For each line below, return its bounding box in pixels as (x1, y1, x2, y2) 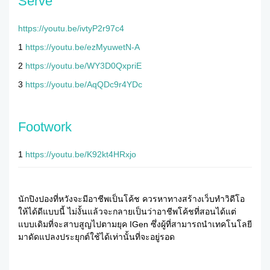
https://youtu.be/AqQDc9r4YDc (25, 79, 142, 89)
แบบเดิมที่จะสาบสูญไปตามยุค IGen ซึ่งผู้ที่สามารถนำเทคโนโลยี (18, 219, 252, 229)
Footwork (18, 119, 72, 134)
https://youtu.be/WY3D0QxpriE (25, 60, 142, 71)
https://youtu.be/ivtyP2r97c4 (18, 23, 124, 33)
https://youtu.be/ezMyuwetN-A (25, 42, 140, 52)
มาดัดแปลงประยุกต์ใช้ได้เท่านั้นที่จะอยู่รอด (18, 231, 175, 242)
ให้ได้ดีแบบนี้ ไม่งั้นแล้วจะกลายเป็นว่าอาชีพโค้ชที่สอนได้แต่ (18, 206, 236, 216)
